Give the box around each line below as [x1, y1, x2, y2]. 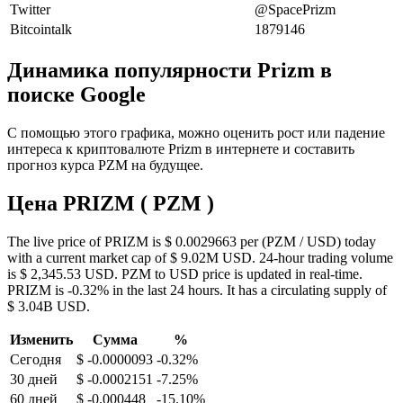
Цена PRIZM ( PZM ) [7, 191, 214, 215]
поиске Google [7, 83, 146, 107]
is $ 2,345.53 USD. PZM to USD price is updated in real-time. [7, 265, 363, 282]
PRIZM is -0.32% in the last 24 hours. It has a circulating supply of [7, 282, 387, 298]
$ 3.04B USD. [7, 298, 90, 314]
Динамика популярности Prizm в [7, 58, 332, 83]
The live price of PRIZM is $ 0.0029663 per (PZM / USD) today [7, 233, 376, 249]
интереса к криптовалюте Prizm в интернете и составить [7, 141, 354, 157]
